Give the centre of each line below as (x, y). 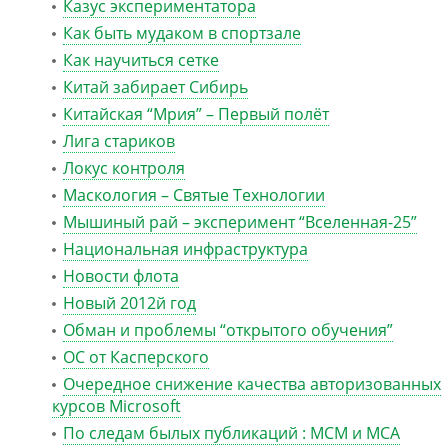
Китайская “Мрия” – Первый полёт (196, 114)
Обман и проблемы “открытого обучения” (228, 330)
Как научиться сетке (141, 60)
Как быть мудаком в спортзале (182, 33)
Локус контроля (124, 168)
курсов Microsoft (116, 406)
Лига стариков (119, 141)
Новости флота (121, 276)
